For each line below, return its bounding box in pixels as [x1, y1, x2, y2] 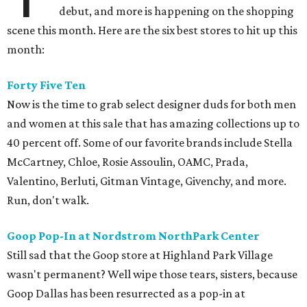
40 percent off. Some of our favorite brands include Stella [7, 136, 293, 150]
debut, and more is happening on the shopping [59, 4, 295, 19]
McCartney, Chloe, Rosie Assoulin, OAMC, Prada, [7, 155, 248, 169]
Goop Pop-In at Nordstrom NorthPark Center [7, 229, 260, 243]
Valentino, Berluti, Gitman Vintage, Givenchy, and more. [7, 174, 286, 188]
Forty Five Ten [7, 78, 86, 93]
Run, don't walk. [7, 193, 89, 208]
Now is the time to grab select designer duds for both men [7, 97, 296, 112]
